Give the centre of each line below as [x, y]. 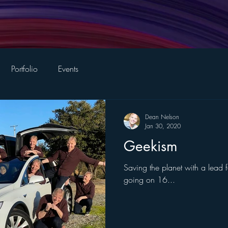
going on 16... [149, 180]
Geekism [151, 146]
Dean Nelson [162, 117]
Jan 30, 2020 [163, 126]
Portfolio [24, 69]
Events [68, 69]
